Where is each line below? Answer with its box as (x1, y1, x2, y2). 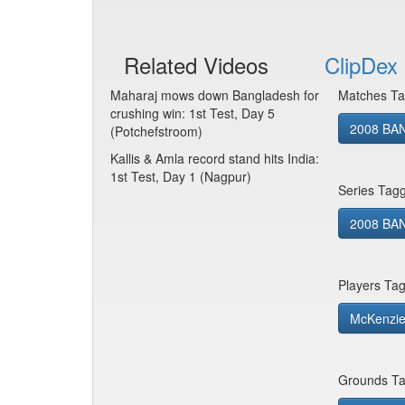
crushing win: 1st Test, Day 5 (110, 104, 275, 122)
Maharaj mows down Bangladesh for (110, 86, 319, 104)
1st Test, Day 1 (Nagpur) (110, 167, 251, 185)
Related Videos (124, 49, 268, 80)
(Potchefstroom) (110, 122, 202, 140)
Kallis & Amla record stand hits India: (110, 149, 319, 167)
